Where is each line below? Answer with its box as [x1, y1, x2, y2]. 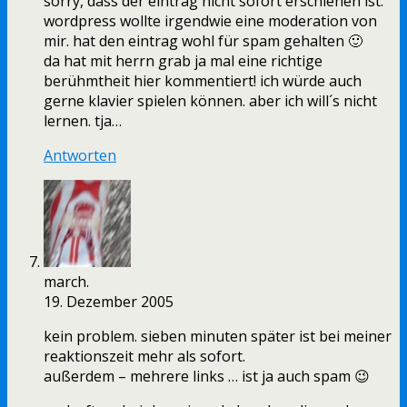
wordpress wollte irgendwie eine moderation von [44, 11, 377, 32]
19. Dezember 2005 [44, 292, 174, 313]
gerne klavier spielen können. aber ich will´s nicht [44, 91, 377, 112]
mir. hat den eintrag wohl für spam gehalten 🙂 [44, 31, 362, 52]
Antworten [44, 145, 116, 166]
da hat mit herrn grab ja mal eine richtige [44, 51, 323, 72]
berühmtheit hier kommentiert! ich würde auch [44, 71, 362, 92]
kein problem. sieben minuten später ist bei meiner [44, 326, 392, 347]
